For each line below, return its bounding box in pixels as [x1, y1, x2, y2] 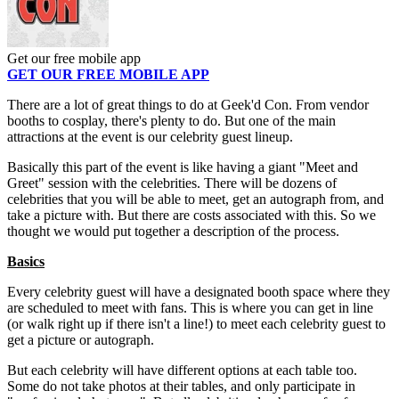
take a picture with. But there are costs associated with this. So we [7, 208, 376, 224]
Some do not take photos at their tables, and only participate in [7, 379, 355, 395]
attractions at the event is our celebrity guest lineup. [7, 129, 293, 145]
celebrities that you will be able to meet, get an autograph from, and [7, 191, 384, 208]
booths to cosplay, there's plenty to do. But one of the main [7, 113, 336, 129]
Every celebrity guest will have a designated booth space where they [7, 284, 390, 300]
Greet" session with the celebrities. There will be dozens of [7, 175, 337, 191]
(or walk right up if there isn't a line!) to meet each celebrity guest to [7, 316, 386, 332]
